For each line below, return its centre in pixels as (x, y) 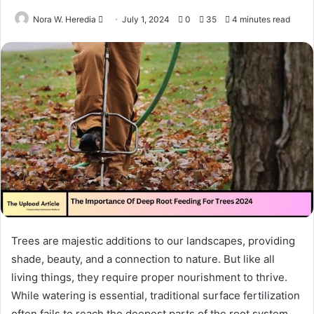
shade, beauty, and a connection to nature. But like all (143, 259)
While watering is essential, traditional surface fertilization (156, 295)
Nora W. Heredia (64, 19)
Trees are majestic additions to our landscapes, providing (153, 240)
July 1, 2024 (146, 19)
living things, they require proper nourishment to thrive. (149, 277)
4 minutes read (260, 19)
